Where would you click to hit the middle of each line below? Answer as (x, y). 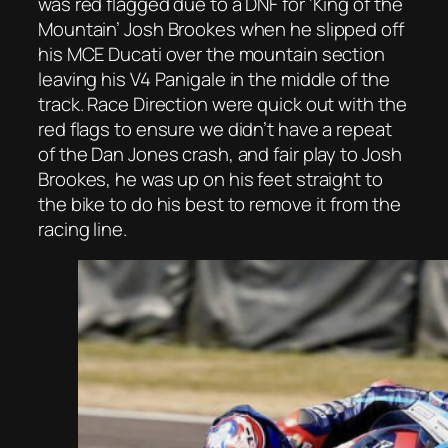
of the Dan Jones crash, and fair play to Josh (220, 153)
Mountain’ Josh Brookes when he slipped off (221, 28)
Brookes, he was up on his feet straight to (210, 178)
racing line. (82, 228)
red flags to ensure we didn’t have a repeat (215, 128)
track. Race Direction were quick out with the (222, 103)
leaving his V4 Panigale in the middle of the (214, 78)
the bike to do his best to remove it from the (219, 203)
